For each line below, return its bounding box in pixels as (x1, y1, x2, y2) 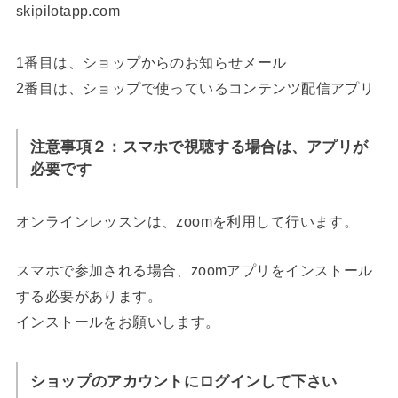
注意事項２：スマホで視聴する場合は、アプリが (29, 138, 369, 156)
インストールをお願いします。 (15, 314, 220, 330)
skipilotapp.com (15, 2, 121, 19)
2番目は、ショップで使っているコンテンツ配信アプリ (15, 79, 375, 96)
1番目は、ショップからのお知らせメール (15, 53, 287, 70)
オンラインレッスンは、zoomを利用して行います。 (15, 212, 359, 229)
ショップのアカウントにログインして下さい (29, 372, 338, 391)
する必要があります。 (15, 288, 163, 305)
